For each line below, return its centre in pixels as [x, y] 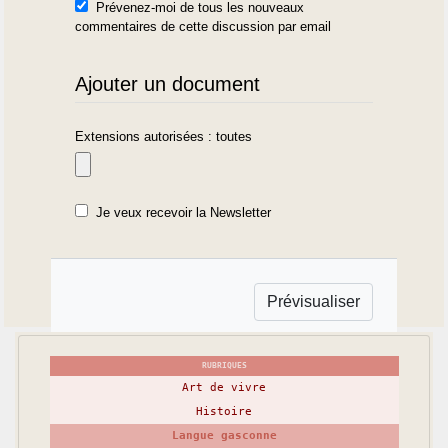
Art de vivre [224, 387]
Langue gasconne [224, 435]
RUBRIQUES [224, 365]
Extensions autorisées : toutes [164, 136]
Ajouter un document [168, 83]
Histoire [224, 411]
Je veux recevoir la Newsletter [184, 213]
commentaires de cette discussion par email [203, 26]
